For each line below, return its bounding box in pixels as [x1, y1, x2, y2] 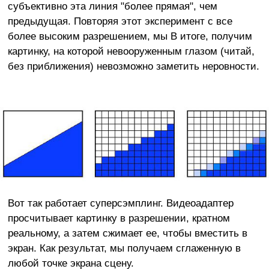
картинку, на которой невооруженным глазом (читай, [7, 44, 255, 57]
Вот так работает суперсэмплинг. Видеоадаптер [7, 196, 234, 209]
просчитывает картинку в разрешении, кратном [7, 211, 230, 224]
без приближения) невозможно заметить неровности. [7, 59, 259, 72]
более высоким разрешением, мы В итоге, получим [7, 29, 252, 42]
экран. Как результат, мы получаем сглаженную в [7, 241, 241, 254]
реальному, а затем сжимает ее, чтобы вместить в [7, 226, 247, 239]
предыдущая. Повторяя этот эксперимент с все [7, 14, 232, 27]
